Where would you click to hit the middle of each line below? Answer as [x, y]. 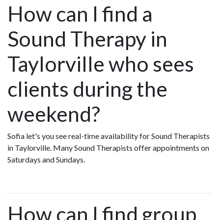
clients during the [87, 88]
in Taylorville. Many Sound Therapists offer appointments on [108, 147]
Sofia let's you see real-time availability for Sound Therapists [109, 136]
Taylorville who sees [101, 63]
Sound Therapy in [87, 38]
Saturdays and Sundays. [46, 159]
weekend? [54, 113]
